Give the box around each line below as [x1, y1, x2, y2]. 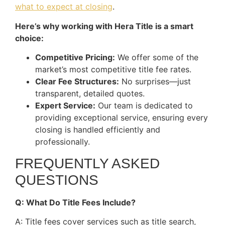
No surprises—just [119, 76, 191, 87]
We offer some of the [115, 52, 198, 63]
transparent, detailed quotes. [35, 88, 145, 99]
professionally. [35, 137, 90, 147]
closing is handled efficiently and [35, 125, 160, 135]
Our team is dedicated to [95, 100, 193, 111]
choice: [15, 33, 44, 43]
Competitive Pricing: [35, 52, 115, 63]
